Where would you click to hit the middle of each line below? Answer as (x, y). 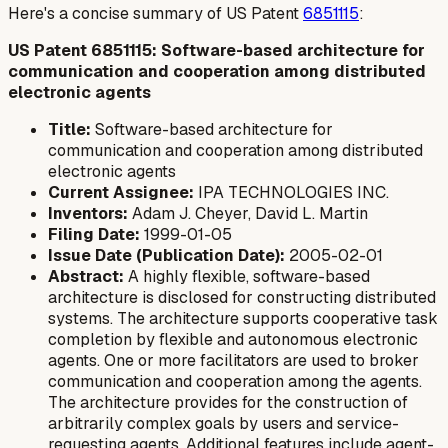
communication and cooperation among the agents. (235, 381)
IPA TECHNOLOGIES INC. (291, 192)
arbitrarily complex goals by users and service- (223, 423)
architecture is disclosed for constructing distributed (242, 297)
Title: (69, 129)
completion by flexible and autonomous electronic (233, 339)
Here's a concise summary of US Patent (155, 13)
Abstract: (86, 276)
